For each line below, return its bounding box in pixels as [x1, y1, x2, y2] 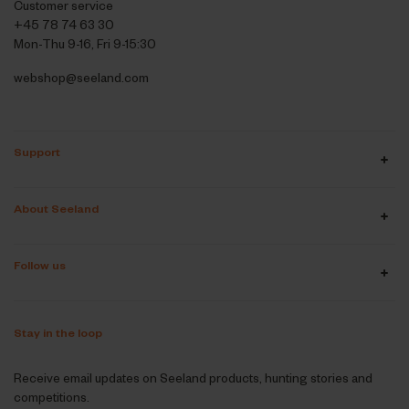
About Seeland [13, 201, 99, 216]
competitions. [13, 389, 89, 405]
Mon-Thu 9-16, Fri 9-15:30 [13, 36, 156, 52]
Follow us [13, 257, 66, 273]
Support [13, 144, 60, 160]
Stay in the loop [13, 325, 102, 341]
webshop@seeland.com [13, 69, 149, 86]
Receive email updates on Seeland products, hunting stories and [13, 370, 372, 386]
